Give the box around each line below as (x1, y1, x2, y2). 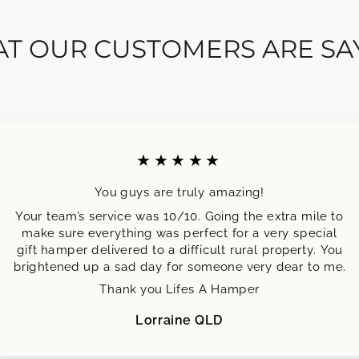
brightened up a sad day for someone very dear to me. (13, 258, 346, 273)
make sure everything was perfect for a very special (22, 224, 337, 240)
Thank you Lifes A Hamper (99, 281, 260, 296)
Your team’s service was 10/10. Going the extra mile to (15, 208, 344, 223)
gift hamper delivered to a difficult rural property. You (16, 241, 343, 256)
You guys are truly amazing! (95, 184, 264, 200)
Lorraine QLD (135, 312, 224, 328)
